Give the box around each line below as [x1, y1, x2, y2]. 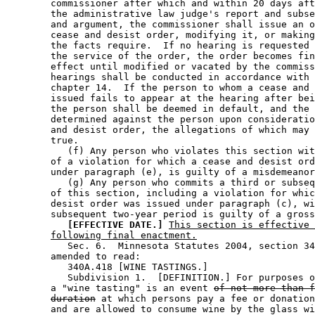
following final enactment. [51, 230, 197, 241]
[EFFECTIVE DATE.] [67, 219, 163, 231]
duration [51, 293, 96, 304]
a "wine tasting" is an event [6, 283, 214, 294]
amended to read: [6, 251, 146, 262]
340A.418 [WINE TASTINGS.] [6, 262, 214, 273]
